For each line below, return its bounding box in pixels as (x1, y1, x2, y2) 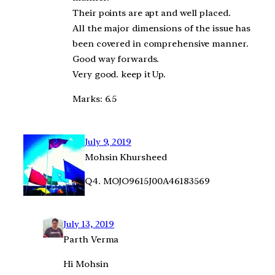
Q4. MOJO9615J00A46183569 (85, 176, 210, 187)
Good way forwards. (72, 53, 159, 65)
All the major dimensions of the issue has (72, 23, 251, 34)
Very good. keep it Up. (72, 69, 166, 80)
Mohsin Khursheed (85, 151, 167, 163)
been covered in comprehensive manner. (72, 38, 249, 50)
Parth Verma (63, 234, 119, 246)
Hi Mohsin (63, 258, 109, 269)
